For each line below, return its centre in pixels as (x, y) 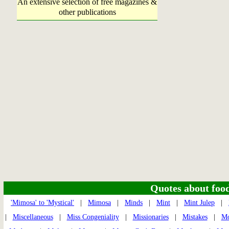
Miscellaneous (33, 217)
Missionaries (151, 217)
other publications (87, 12)
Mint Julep (199, 203)
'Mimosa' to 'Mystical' (42, 203)
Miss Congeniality (93, 217)
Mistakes (195, 217)
